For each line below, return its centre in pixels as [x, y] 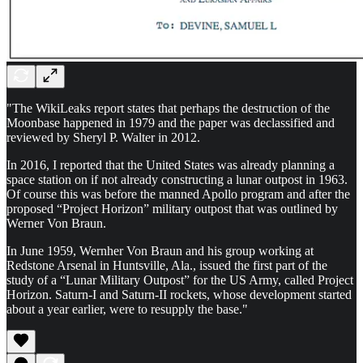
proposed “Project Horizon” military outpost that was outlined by [172, 208]
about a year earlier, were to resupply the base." [127, 309]
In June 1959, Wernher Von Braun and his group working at [160, 250]
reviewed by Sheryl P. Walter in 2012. [103, 137]
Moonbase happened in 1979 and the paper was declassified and [171, 122]
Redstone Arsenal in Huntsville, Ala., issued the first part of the [167, 265]
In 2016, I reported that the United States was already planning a [171, 164]
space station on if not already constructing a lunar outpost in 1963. [177, 179]
